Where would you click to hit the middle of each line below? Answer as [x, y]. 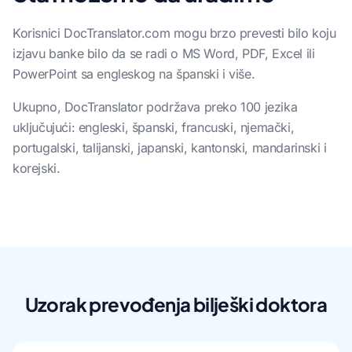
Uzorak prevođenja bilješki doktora [176, 304]
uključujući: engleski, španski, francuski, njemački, [154, 127]
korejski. [37, 168]
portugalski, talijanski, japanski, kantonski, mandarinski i [170, 147]
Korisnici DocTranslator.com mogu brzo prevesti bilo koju [174, 33]
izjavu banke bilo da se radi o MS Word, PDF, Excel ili [164, 53]
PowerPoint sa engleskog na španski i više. [134, 73]
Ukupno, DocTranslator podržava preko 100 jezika [155, 106]
